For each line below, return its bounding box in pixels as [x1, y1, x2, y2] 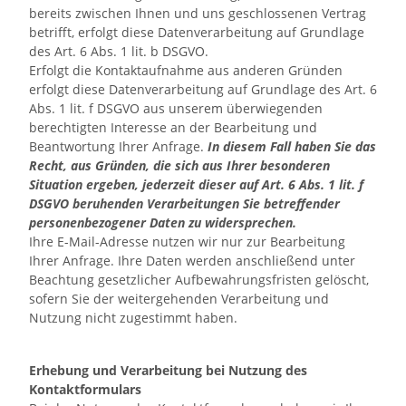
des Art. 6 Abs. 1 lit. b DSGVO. [29, 43, 208, 60]
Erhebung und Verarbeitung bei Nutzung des [29, 362, 307, 379]
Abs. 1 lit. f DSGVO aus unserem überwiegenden [29, 100, 323, 117]
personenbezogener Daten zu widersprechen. [29, 214, 296, 231]
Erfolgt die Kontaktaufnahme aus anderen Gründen [29, 62, 343, 79]
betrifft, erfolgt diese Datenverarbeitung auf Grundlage [29, 24, 364, 41]
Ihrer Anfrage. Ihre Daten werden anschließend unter [29, 252, 355, 269]
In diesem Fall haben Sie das [208, 138, 376, 155]
